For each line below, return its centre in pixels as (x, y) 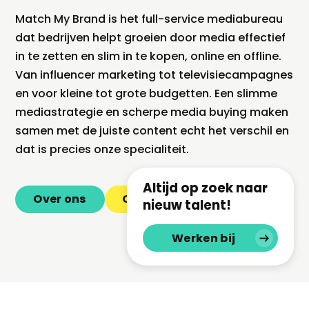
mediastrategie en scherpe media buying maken (152, 112)
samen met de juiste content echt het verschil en (152, 131)
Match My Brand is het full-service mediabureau (149, 19)
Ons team (152, 199)
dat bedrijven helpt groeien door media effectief (151, 38)
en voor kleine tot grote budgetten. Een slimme (147, 94)
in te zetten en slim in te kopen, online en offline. (149, 57)
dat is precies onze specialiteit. (102, 150)
